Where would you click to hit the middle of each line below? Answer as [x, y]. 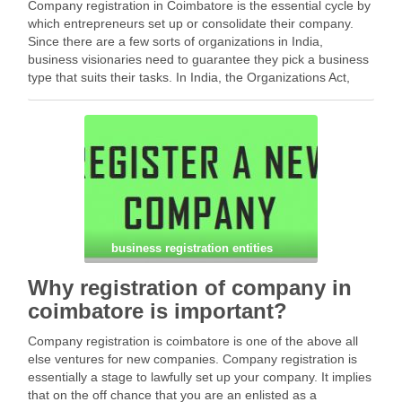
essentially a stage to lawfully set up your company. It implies [200, 377]
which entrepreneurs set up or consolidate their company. [191, 23]
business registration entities [192, 248]
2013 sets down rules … [96, 95]
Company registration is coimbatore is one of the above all [193, 341]
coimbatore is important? [157, 311]
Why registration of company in [190, 288]
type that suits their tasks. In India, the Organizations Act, [189, 77]
